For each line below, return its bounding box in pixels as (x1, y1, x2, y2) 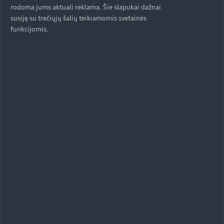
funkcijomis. (10, 25, 48, 33)
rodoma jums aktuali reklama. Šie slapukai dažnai (10, 3, 161, 11)
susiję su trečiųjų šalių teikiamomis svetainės (10, 14, 146, 22)
